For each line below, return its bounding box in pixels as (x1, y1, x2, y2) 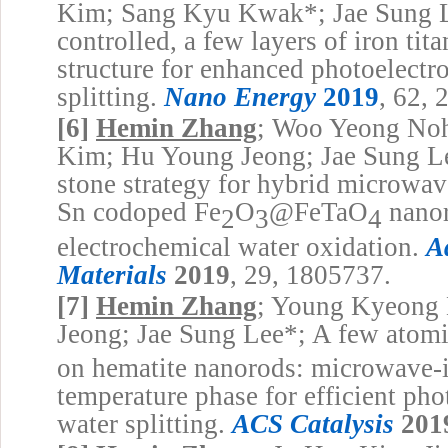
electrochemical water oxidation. (57, 231, 426, 262)
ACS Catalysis (232, 409, 394, 440)
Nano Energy (164, 82, 316, 113)
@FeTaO (269, 197, 368, 228)
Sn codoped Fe (57, 197, 221, 228)
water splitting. (57, 409, 232, 440)
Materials (57, 259, 167, 290)
